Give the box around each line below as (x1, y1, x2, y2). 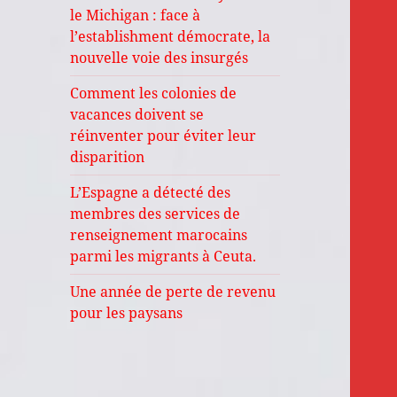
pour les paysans (70, 303, 187, 323)
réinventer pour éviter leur (70, 126, 257, 146)
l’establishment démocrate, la (70, 27, 271, 47)
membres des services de (70, 204, 241, 224)
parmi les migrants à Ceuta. (70, 246, 257, 267)
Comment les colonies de (70, 83, 237, 104)
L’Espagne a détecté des (70, 183, 231, 203)
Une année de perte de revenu (70, 282, 276, 302)
